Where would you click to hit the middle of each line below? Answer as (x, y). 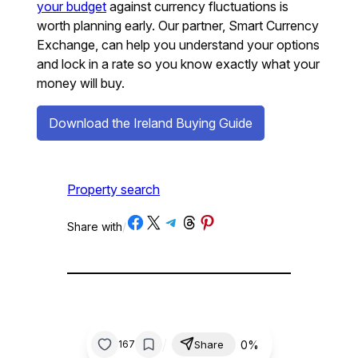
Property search (114, 190)
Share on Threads (207, 221)
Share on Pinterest (227, 221)
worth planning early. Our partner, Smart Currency (178, 25)
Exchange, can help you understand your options (179, 44)
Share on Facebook (159, 221)
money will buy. (81, 83)
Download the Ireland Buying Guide (151, 123)
